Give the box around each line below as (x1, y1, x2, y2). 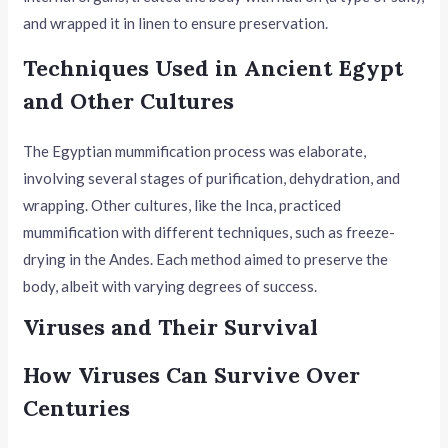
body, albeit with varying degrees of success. (23, 276, 318, 295)
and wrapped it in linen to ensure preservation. (23, 13, 329, 32)
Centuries (23, 393, 131, 422)
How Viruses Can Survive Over (23, 360, 361, 389)
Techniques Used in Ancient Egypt (23, 53, 404, 82)
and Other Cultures (23, 86, 235, 115)
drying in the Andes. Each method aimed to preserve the (23, 249, 389, 268)
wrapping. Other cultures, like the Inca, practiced (23, 195, 342, 214)
